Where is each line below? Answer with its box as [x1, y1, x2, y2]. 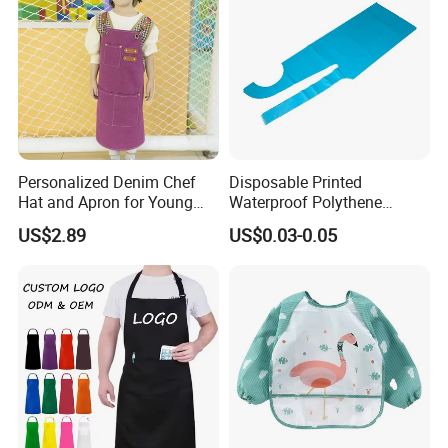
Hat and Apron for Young [18, 190, 194, 213]
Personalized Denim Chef [18, 170, 197, 193]
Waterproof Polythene [228, 190, 382, 213]
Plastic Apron [228, 210, 323, 233]
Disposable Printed [228, 170, 362, 193]
